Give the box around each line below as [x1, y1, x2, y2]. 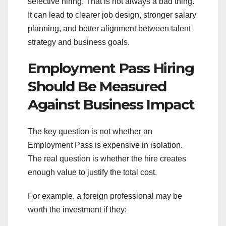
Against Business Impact [28, 95, 195, 113]
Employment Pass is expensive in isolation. [28, 141, 183, 150]
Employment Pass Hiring [28, 59, 194, 77]
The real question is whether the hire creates [28, 154, 186, 163]
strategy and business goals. [28, 37, 130, 46]
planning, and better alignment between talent [28, 24, 191, 33]
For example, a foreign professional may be [28, 192, 182, 201]
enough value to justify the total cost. [28, 168, 157, 177]
